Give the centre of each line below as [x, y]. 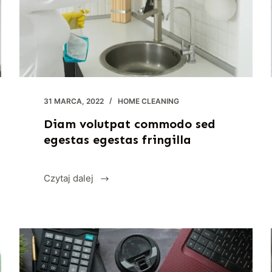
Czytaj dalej [69, 178]
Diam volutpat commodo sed [130, 124]
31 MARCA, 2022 [74, 101]
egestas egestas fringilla [118, 140]
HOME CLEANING [149, 101]
